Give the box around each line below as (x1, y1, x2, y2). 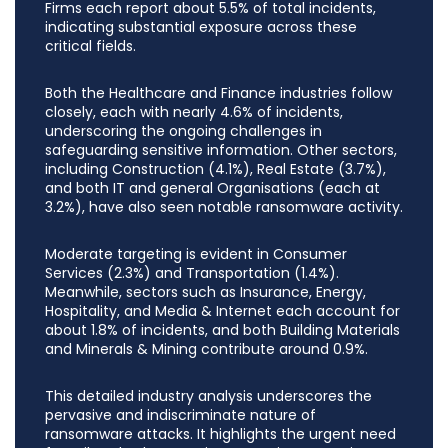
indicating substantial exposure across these (45, 17, 357, 38)
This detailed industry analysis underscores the (45, 386, 372, 407)
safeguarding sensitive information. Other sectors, (45, 140, 397, 161)
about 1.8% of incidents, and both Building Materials (45, 320, 400, 341)
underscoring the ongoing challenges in (45, 121, 322, 142)
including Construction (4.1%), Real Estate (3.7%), (45, 159, 386, 180)
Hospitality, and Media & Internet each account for (45, 301, 400, 322)
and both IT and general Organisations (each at (45, 178, 380, 199)
